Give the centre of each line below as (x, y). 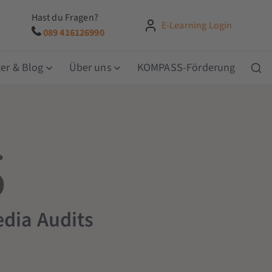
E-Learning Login (197, 25)
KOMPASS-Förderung (186, 67)
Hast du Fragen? (65, 17)
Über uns (90, 67)
